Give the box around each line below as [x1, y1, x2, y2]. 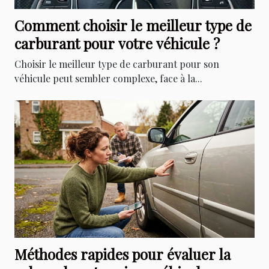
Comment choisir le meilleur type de [14, 16, 252, 35]
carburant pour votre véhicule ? [14, 34, 220, 53]
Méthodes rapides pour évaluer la [14, 244, 231, 264]
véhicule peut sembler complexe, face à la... [14, 72, 202, 85]
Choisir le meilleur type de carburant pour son [14, 58, 219, 71]
